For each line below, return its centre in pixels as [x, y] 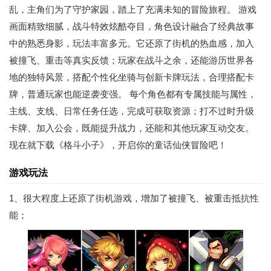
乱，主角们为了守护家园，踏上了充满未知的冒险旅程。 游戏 [133, 9]
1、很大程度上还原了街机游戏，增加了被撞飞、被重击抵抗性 [134, 198]
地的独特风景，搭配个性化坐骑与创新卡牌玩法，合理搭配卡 [132, 77]
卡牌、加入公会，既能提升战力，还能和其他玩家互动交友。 [132, 128]
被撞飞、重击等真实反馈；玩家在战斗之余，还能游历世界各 [132, 60]
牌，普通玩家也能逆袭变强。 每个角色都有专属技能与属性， [133, 94]
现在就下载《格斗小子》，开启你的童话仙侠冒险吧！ [118, 145]
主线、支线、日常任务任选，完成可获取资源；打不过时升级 [132, 111]
